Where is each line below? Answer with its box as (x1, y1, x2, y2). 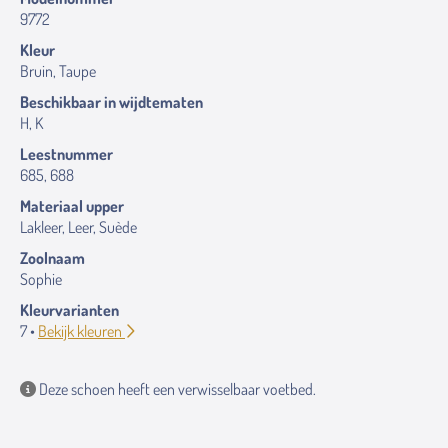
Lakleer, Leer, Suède (20, 217, 137, 237)
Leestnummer (20, 144, 113, 164)
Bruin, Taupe (20, 61, 96, 81)
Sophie (20, 269, 62, 289)
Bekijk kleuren (38, 321, 125, 341)
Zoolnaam (20, 248, 85, 268)
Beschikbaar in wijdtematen (20, 92, 203, 112)
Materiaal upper (20, 196, 124, 216)
